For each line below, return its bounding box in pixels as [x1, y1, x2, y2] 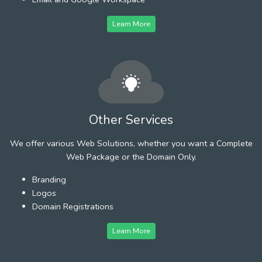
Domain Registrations [32, 200, 113, 212]
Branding [32, 173, 66, 185]
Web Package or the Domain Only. [65, 150, 196, 163]
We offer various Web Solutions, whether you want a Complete [9, 137, 253, 149]
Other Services [89, 111, 173, 129]
